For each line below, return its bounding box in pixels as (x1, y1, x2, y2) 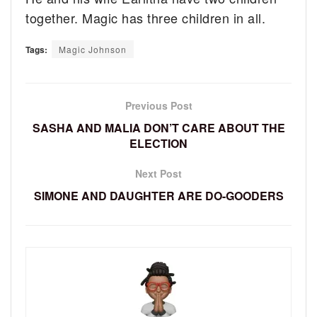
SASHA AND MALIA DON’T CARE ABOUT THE (32, 119, 285, 136)
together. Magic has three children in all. (25, 8, 266, 27)
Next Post (135, 166, 182, 180)
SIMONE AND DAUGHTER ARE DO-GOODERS (33, 187, 284, 204)
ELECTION (129, 134, 188, 151)
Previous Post (125, 98, 192, 113)
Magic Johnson (59, 42, 127, 55)
